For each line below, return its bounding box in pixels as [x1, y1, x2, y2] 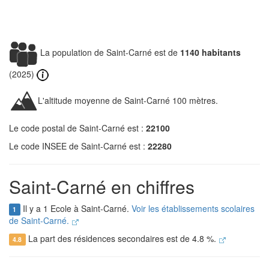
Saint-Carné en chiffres [9, 174, 195, 200]
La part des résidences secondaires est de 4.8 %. [25, 232, 219, 245]
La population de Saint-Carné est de [38, 46, 180, 58]
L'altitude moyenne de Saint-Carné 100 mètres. [38, 94, 218, 106]
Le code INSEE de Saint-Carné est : [9, 140, 148, 153]
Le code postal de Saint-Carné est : [9, 122, 146, 134]
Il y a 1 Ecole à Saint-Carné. [20, 202, 131, 215]
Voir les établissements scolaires [131, 202, 255, 215]
